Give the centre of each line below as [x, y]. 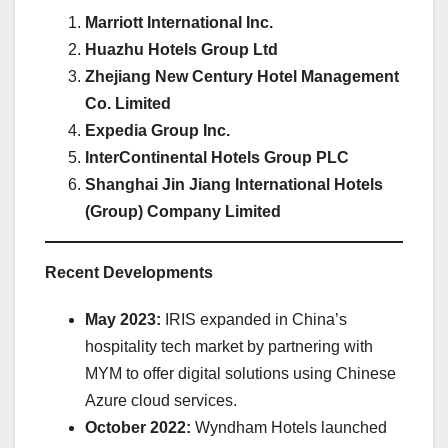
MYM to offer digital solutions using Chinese [240, 374]
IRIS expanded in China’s [254, 320]
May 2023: [123, 320]
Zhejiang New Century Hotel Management [242, 77]
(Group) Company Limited [183, 212]
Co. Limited [128, 104]
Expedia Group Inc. [157, 131]
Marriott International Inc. [179, 23]
